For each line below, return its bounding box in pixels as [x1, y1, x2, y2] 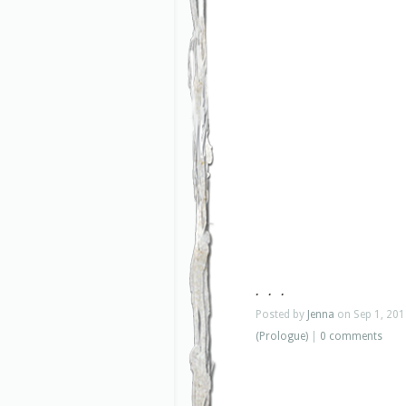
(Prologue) [256, 329, 308, 343]
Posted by [256, 307, 307, 321]
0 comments [320, 329, 382, 343]
